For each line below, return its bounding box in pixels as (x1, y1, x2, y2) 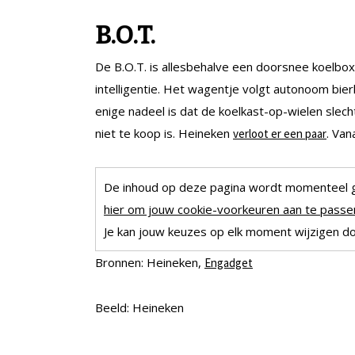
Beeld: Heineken (95, 299, 184, 315)
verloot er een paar (233, 125, 326, 141)
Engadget (204, 254, 253, 270)
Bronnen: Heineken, (95, 254, 204, 270)
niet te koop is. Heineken (95, 124, 233, 141)
